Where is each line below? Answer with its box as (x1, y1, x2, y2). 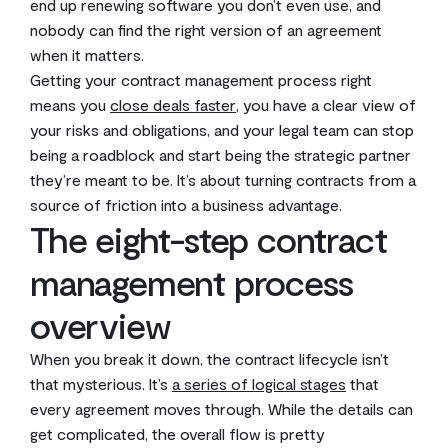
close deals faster (110, 95, 236, 114)
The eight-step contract (30, 217, 387, 260)
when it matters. (30, 45, 144, 64)
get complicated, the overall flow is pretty (30, 424, 325, 443)
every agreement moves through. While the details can (30, 399, 413, 418)
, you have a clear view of (236, 95, 416, 114)
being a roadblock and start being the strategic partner (30, 145, 411, 164)
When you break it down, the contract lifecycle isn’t (30, 349, 389, 368)
